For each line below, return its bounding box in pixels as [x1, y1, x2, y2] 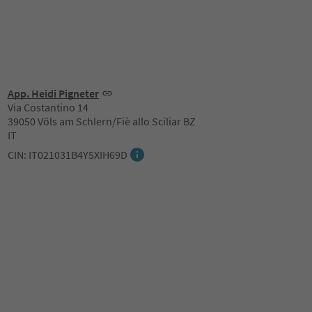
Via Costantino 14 [7, 100, 88, 114]
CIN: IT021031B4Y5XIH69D [7, 148, 127, 162]
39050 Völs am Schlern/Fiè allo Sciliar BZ [7, 114, 196, 128]
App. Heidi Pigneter [7, 86, 99, 100]
